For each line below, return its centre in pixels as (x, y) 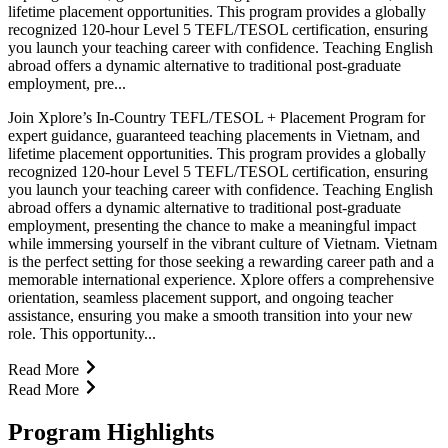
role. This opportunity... (82, 333)
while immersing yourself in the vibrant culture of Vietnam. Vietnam (222, 243)
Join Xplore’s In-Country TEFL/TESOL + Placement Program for (216, 117)
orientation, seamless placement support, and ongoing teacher (200, 297)
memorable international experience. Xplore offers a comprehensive (221, 279)
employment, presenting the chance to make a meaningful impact (212, 225)
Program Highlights (111, 431)
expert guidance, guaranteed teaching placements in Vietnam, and (214, 135)
